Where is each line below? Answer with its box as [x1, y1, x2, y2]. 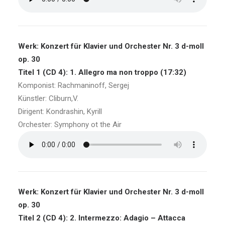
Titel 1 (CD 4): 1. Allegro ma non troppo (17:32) [18, 68, 186, 77]
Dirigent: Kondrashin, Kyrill [18, 107, 102, 116]
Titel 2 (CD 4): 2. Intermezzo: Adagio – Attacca [18, 213, 185, 222]
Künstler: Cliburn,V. [18, 94, 78, 103]
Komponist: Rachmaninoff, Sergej [18, 81, 129, 90]
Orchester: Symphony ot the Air [18, 120, 122, 129]
